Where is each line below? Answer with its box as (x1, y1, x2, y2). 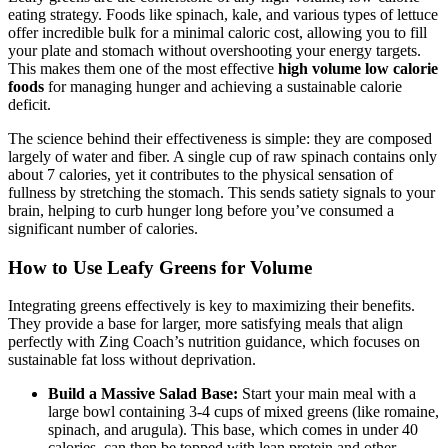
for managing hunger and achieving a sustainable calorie (44, 78, 402, 95)
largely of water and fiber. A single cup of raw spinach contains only (8, 148, 437, 165)
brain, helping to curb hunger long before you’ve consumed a (8, 202, 394, 219)
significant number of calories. (8, 220, 198, 237)
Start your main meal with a (238, 385, 416, 403)
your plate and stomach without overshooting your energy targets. (8, 42, 421, 59)
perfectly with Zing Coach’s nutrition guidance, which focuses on (8, 333, 420, 351)
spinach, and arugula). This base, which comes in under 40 (48, 421, 418, 439)
